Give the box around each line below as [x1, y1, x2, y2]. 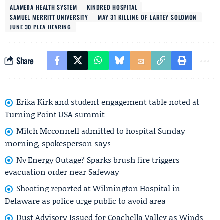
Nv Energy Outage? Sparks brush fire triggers [16, 153, 180, 165]
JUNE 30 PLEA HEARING [10, 23, 72, 31]
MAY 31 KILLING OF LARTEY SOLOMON [98, 13, 197, 21]
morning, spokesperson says [5, 137, 111, 149]
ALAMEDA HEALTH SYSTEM [10, 3, 78, 11]
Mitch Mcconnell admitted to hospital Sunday [16, 124, 185, 136]
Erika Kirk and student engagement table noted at [16, 96, 199, 107]
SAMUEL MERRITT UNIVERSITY [10, 13, 88, 21]
